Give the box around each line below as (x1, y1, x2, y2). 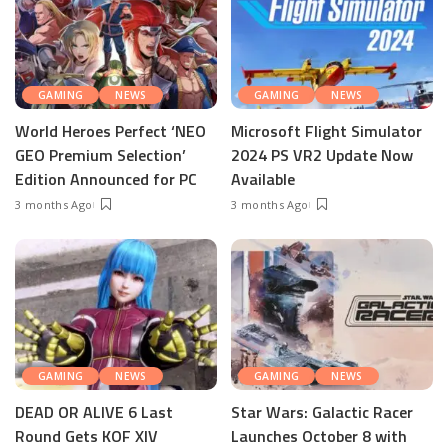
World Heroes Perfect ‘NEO (15, 118, 206, 143)
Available (231, 166, 295, 191)
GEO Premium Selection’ (15, 142, 186, 167)
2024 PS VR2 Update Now (231, 142, 413, 167)
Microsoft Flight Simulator (231, 118, 422, 143)
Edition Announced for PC (15, 166, 197, 191)
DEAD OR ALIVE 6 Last (15, 400, 173, 425)
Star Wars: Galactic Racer (231, 400, 413, 425)
